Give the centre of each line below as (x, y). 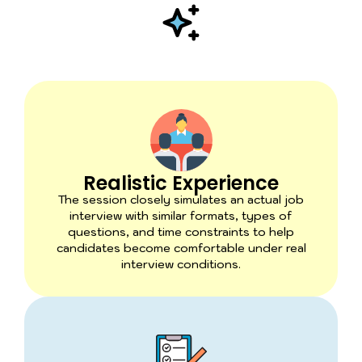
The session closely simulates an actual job (181, 200)
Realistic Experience (181, 183)
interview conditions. (181, 265)
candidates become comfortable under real (181, 248)
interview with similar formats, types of (181, 216)
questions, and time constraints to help (181, 232)
